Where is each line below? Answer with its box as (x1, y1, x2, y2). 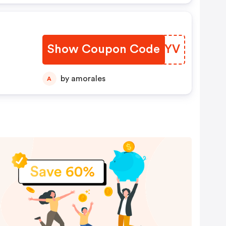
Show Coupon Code (47, 43, 160, 55)
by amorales (71, 75, 105, 83)
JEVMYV (130, 43, 180, 55)
